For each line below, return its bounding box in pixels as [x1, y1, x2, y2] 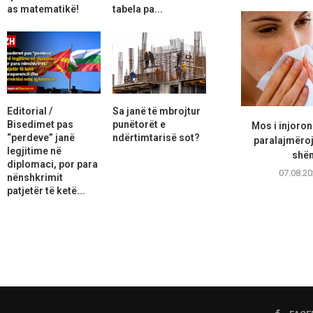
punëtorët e [112, 118, 166, 130]
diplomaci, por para [7, 158, 98, 170]
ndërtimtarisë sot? [112, 131, 200, 143]
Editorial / [7, 105, 52, 117]
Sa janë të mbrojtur [112, 105, 201, 117]
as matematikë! [7, 3, 79, 15]
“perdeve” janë [7, 131, 75, 143]
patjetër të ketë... [7, 184, 85, 196]
